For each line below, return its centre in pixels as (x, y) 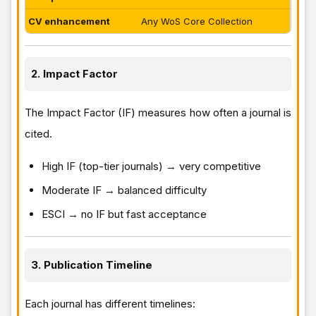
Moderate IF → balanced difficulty (124, 190)
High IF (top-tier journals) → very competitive (151, 166)
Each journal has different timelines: (110, 303)
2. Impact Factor (74, 73)
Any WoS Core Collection (197, 21)
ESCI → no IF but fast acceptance (124, 214)
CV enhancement (69, 21)
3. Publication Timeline (92, 265)
